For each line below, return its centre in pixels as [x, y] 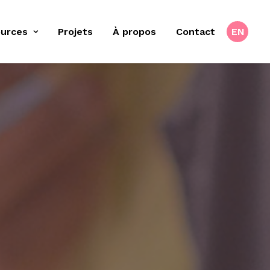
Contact [196, 31]
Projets [75, 31]
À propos [134, 31]
